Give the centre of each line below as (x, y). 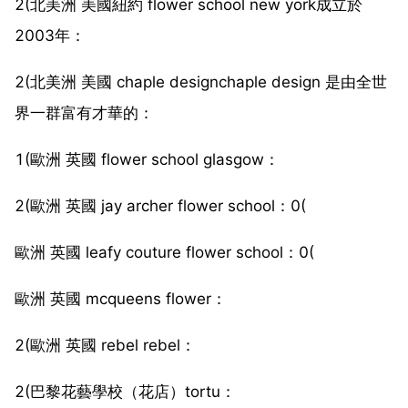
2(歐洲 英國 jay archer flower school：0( (160, 205)
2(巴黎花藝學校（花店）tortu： (125, 391)
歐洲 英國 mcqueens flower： (121, 298)
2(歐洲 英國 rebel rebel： (105, 345)
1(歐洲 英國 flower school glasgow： (147, 159)
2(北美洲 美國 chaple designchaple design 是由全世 (201, 82)
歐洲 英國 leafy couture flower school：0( (164, 252)
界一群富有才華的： (84, 112)
